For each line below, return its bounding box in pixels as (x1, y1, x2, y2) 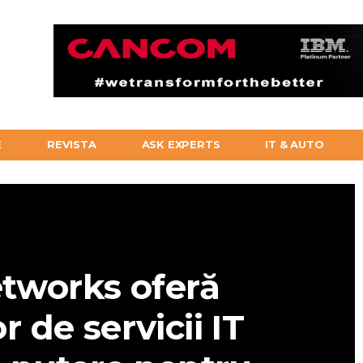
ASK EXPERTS (141, 138, 220, 151)
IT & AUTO (265, 138, 324, 151)
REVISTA (47, 138, 96, 151)
